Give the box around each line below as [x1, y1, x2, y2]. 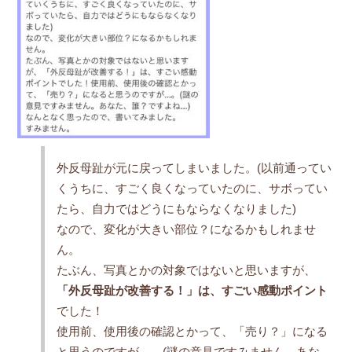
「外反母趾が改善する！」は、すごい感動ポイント [56, 284, 328, 297]
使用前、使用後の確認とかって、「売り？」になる [56, 325, 328, 338]
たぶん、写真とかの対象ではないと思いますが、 [56, 264, 316, 277]
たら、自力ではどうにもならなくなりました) [56, 203, 296, 215]
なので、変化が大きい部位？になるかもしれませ [56, 223, 316, 236]
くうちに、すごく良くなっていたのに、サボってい [56, 182, 328, 195]
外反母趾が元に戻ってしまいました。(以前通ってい [56, 162, 332, 174]
